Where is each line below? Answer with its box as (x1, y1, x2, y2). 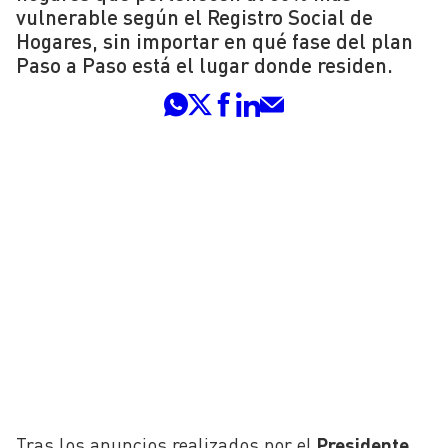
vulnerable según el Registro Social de (16, 4, 373, 30)
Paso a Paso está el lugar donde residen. (16, 52, 393, 78)
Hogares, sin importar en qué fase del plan (16, 28, 413, 54)
